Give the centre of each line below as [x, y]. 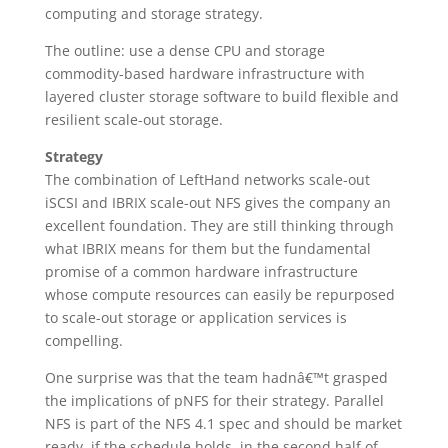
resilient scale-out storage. [133, 119]
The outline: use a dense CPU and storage [184, 50]
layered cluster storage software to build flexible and [221, 96]
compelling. [83, 340]
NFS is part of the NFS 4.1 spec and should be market [223, 423]
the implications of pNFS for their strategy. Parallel [214, 400]
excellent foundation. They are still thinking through [219, 225]
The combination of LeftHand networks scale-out [207, 179]
